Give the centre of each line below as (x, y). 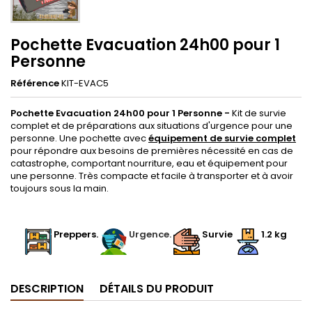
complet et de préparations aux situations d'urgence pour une (151, 126)
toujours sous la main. (60, 188)
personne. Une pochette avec (79, 138)
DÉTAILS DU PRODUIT (157, 289)
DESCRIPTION (47, 289)
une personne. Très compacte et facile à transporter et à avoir (152, 176)
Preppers (75, 234)
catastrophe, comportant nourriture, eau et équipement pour (149, 163)
